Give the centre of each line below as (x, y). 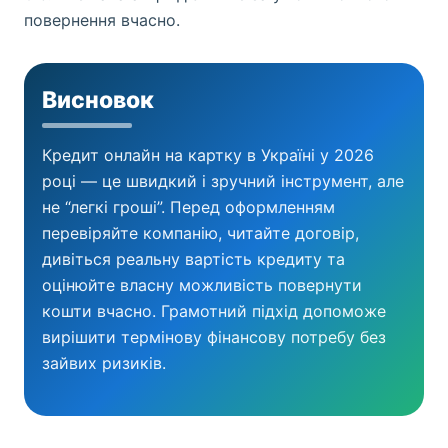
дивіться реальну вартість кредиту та (193, 259)
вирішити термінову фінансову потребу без (214, 337)
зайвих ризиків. (104, 363)
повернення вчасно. (102, 20)
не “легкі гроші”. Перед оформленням (188, 207)
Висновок (98, 100)
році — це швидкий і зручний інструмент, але (223, 181)
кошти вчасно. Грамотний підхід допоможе (214, 311)
